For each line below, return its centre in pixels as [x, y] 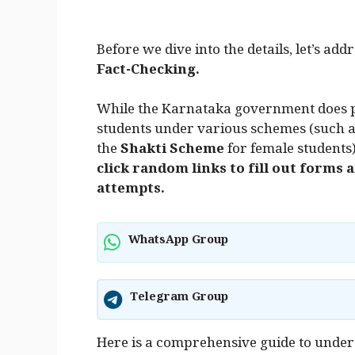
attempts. [131, 192]
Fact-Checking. [148, 72]
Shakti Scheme [172, 152]
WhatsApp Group [178, 242]
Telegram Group [179, 300]
